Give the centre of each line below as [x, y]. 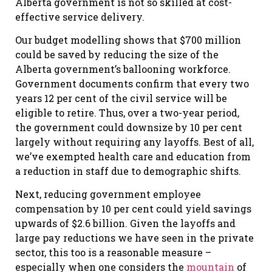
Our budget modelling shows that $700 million [128, 40]
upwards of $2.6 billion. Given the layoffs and [125, 223]
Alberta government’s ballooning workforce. [123, 69]
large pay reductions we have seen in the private [134, 238]
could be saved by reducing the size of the [117, 55]
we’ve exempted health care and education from [133, 157]
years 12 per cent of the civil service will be [121, 98]
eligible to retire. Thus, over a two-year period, [127, 113]
